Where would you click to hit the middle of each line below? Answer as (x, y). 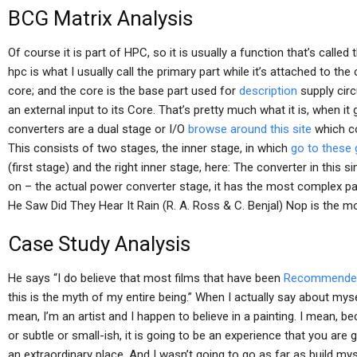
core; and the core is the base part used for (124, 91)
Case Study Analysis (99, 244)
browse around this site (250, 129)
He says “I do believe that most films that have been (146, 278)
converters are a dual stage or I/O (98, 129)
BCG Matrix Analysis (100, 18)
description (268, 91)
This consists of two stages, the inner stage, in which (149, 148)
